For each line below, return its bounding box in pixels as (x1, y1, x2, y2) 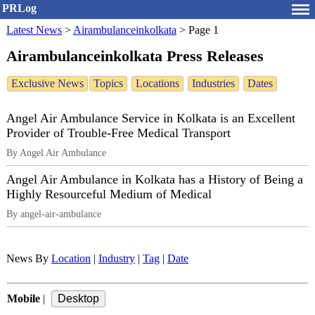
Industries (192, 77, 235, 90)
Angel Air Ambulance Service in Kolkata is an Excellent (6, 111, 295, 126)
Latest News (6, 24, 62, 36)
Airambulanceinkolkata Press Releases (6, 46, 264, 65)
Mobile (7, 292, 40, 305)
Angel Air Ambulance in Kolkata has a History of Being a (6, 172, 303, 187)
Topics (94, 77, 123, 90)
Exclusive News (11, 77, 84, 90)
